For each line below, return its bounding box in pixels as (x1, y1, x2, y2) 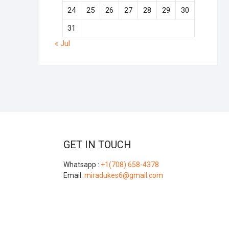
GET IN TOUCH (63, 139, 131, 151)
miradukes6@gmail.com (84, 171, 163, 179)
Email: (63, 171, 84, 179)
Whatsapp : (63, 161, 101, 169)
